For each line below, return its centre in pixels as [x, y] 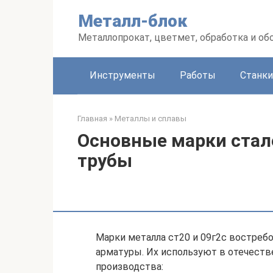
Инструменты [122, 75]
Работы [198, 75]
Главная [92, 119]
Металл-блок [133, 21]
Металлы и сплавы [151, 119]
